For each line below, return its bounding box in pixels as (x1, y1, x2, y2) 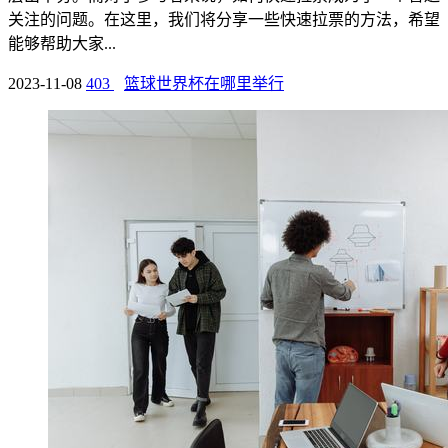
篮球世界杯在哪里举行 (124, 75, 284, 93)
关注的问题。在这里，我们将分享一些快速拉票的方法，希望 (8, 11, 440, 29)
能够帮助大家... (8, 35, 116, 53)
